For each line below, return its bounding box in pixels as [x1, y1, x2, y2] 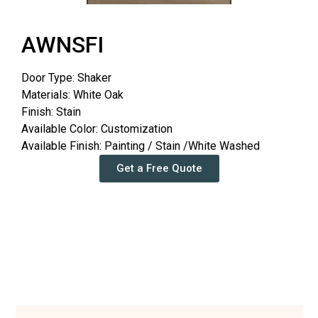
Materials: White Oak [21, 88, 124, 102]
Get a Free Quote [116, 162, 202, 175]
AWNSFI [21, 31, 104, 59]
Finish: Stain [21, 105, 81, 119]
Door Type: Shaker [21, 71, 111, 85]
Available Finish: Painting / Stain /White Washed [21, 139, 260, 153]
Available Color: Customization [21, 122, 172, 136]
